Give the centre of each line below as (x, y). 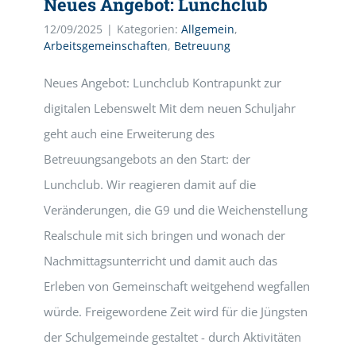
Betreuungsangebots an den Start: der (147, 159)
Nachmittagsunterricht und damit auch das (161, 261)
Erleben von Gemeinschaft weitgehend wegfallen (177, 286)
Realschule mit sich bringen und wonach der (164, 235)
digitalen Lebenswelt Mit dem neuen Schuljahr (170, 108)
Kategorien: (149, 29)
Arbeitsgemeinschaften (106, 46)
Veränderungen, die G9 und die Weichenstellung (176, 210)
